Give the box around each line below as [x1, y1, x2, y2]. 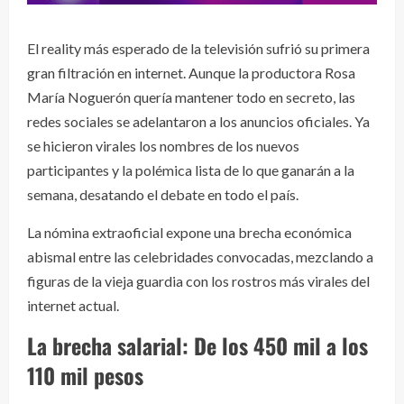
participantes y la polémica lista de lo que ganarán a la [27, 161, 354, 179]
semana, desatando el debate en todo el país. [27, 186, 298, 204]
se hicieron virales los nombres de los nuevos [27, 137, 299, 155]
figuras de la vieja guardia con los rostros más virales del [27, 272, 370, 290]
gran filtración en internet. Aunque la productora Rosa [27, 64, 355, 82]
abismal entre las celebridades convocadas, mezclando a [27, 248, 373, 266]
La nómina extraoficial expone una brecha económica [27, 224, 352, 242]
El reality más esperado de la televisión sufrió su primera [27, 40, 370, 58]
